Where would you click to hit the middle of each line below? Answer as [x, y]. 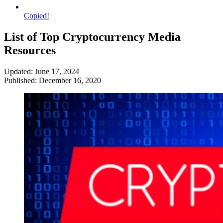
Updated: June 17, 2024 [42, 71]
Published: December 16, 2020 [53, 80]
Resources [31, 50]
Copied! [37, 16]
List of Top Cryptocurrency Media [92, 37]
